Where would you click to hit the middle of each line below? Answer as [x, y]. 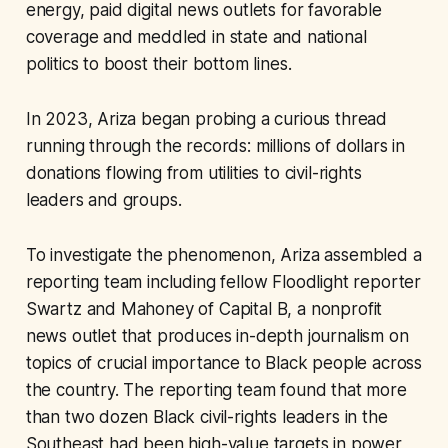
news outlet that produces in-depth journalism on [217, 336]
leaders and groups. [103, 200]
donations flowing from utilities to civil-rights [193, 173]
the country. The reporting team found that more [216, 390]
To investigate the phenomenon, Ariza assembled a [223, 255]
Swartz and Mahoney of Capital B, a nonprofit [204, 309]
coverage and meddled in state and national [196, 37]
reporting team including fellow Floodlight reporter [223, 282]
